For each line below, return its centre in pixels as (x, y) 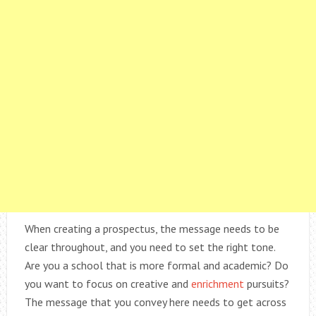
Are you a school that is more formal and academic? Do (156, 265)
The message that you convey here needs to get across (155, 302)
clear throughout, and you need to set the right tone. (150, 247)
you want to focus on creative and (108, 283)
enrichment (219, 283)
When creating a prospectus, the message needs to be (152, 228)
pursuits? (268, 283)
